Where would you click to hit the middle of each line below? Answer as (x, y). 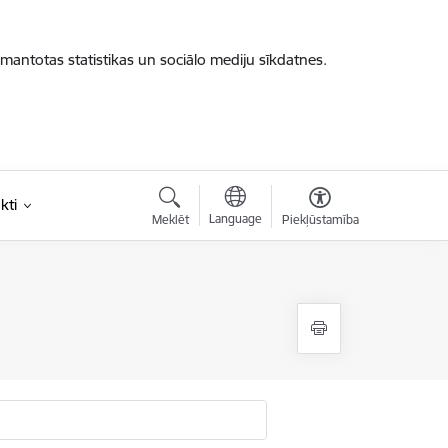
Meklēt (170, 219)
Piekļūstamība (320, 219)
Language (235, 218)
